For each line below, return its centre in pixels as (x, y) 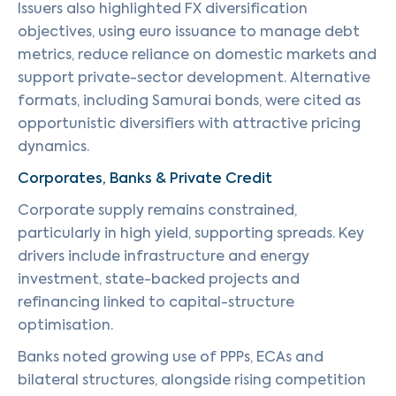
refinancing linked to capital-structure (156, 302)
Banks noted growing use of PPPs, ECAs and (171, 357)
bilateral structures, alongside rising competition (192, 380)
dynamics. (53, 146)
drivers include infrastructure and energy (164, 256)
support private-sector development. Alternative (194, 77)
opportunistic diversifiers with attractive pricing (189, 123)
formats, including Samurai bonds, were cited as (189, 100)
